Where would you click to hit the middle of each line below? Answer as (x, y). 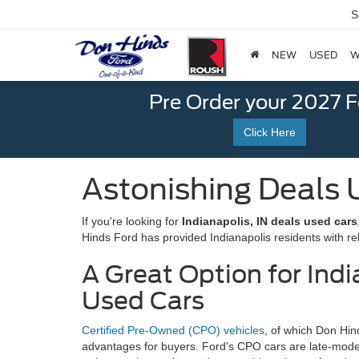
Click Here (269, 132)
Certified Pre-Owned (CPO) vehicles (173, 330)
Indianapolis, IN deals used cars (270, 221)
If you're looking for (132, 221)
